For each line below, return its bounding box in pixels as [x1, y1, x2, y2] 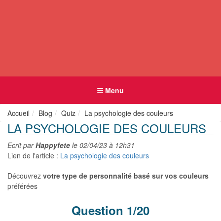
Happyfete [36, 140, 70, 150]
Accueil [7, 108, 30, 118]
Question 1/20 [72, 202, 149, 219]
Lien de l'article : [7, 150, 60, 160]
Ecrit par [7, 140, 36, 150]
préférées [7, 181, 37, 191]
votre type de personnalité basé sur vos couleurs [43, 171, 209, 181]
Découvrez [7, 171, 43, 181]
